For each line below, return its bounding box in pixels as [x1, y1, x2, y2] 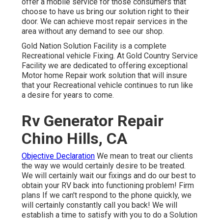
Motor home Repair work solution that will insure [22, 70, 187, 80]
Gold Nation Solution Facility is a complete [22, 41, 166, 51]
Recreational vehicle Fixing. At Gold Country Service [22, 51, 198, 60]
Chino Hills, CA [22, 129, 127, 148]
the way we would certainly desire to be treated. [22, 161, 186, 170]
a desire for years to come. [22, 90, 114, 100]
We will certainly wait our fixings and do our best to [22, 170, 196, 180]
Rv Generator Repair [22, 111, 164, 130]
